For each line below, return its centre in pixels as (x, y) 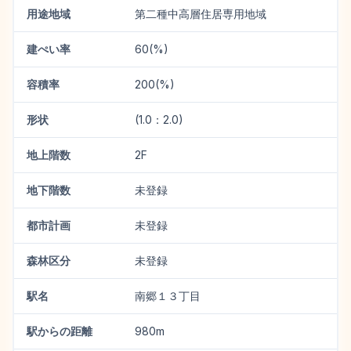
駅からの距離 (60, 331)
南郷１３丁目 (168, 296)
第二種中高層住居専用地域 (201, 14)
